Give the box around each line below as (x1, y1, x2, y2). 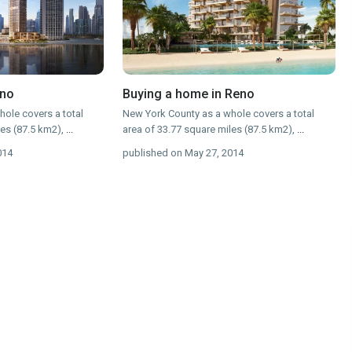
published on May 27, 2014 (123, 147, 244, 159)
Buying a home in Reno (123, 86, 255, 102)
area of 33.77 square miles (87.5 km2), (123, 123, 298, 136)
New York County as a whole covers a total (123, 108, 315, 120)
